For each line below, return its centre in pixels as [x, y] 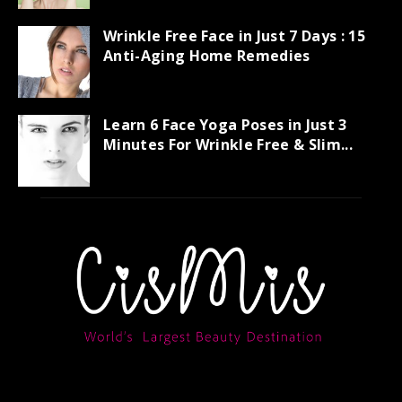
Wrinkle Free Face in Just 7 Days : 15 [234, 36]
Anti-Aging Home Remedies [207, 56]
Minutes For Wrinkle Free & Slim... [228, 145]
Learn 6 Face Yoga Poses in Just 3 [225, 125]
